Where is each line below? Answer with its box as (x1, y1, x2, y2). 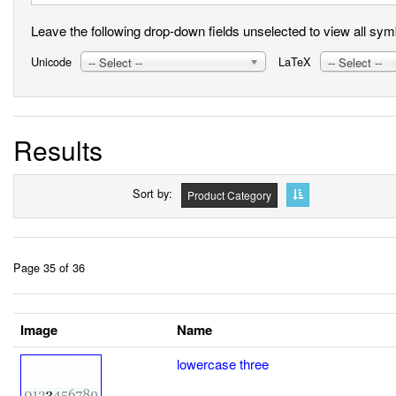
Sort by (132, 184, 169, 202)
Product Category (187, 187, 271, 202)
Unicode (31, 53, 72, 71)
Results (13, 131, 103, 169)
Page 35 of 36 (13, 258, 85, 276)
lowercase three (177, 354, 269, 373)
